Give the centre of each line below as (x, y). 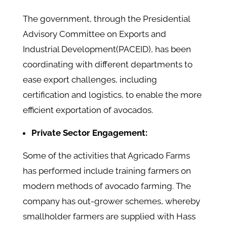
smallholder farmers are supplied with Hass (109, 217)
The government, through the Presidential (106, 19)
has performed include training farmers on (107, 171)
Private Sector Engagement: (89, 133)
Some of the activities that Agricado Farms (106, 156)
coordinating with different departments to (107, 65)
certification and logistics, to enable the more (112, 95)
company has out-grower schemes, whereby (111, 201)
